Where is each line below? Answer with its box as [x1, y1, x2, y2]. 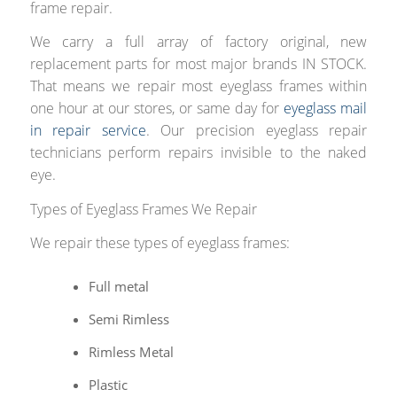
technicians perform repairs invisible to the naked [29, 143, 368, 163]
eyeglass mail [284, 98, 368, 119]
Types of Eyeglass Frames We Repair [29, 198, 257, 219]
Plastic [89, 375, 128, 393]
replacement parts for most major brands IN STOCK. [29, 54, 368, 74]
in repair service [29, 121, 146, 141]
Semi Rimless [89, 309, 170, 328]
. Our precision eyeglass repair [145, 121, 368, 141]
